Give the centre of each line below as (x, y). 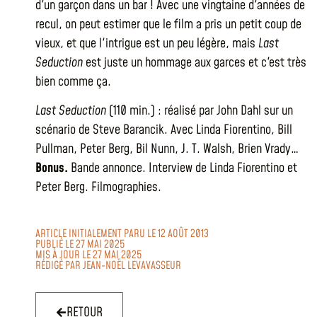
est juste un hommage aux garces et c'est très (195, 63)
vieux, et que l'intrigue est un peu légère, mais (147, 44)
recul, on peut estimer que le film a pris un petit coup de (168, 24)
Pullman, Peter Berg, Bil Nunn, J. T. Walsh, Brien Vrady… (167, 149)
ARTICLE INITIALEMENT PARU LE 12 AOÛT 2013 (122, 234)
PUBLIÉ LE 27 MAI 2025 (80, 244)
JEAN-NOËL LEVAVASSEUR (132, 265)
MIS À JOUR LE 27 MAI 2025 (88, 255)
